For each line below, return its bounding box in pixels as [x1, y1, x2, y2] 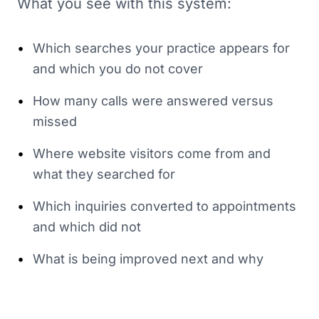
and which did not [33, 219, 141, 234]
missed [33, 114, 77, 129]
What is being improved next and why [33, 251, 263, 266]
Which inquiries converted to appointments [33, 199, 296, 214]
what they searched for [33, 167, 175, 182]
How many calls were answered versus [33, 93, 273, 108]
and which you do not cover [33, 61, 203, 76]
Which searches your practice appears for [33, 41, 290, 56]
